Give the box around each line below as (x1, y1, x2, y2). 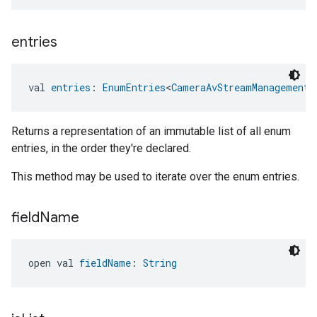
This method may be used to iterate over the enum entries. (11, 170, 299, 183)
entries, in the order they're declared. (11, 142, 191, 155)
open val (28, 256, 79, 270)
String (143, 256, 177, 270)
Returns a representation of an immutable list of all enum (11, 125, 291, 138)
